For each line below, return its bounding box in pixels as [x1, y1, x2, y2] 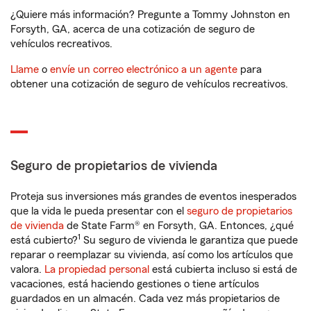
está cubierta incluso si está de [149, 264, 297, 275]
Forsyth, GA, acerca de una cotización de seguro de [10, 24, 255, 35]
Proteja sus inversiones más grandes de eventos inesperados [10, 191, 296, 202]
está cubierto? [10, 235, 78, 246]
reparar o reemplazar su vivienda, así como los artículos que [10, 249, 293, 260]
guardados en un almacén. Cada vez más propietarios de [10, 293, 280, 304]
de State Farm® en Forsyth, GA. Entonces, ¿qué [64, 220, 294, 231]
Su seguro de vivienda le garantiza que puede [81, 235, 298, 246]
